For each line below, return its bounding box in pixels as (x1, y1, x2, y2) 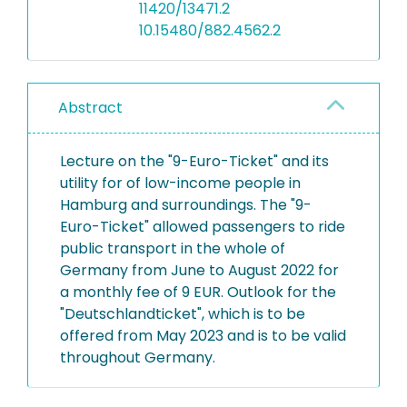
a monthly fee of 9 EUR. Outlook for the (60, 282, 336, 303)
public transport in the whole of (60, 238, 285, 259)
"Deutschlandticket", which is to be (60, 303, 305, 324)
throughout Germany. (60, 347, 215, 368)
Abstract (58, 97, 123, 118)
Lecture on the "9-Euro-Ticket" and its (60, 151, 329, 172)
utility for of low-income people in (60, 173, 301, 194)
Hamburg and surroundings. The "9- (60, 194, 312, 215)
